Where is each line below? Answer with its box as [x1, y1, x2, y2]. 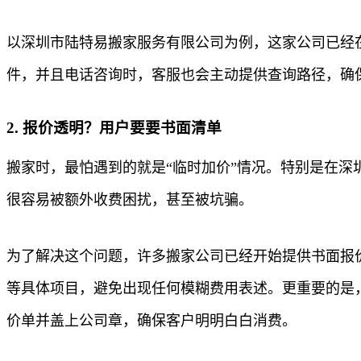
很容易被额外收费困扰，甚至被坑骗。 [6, 191, 253, 208]
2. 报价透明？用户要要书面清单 [6, 118, 222, 136]
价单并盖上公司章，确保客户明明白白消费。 [6, 312, 297, 329]
